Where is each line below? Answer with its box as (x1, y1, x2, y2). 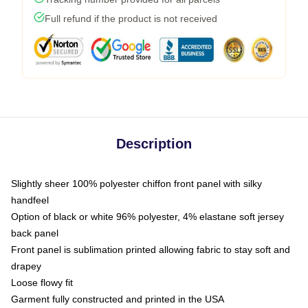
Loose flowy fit (11, 277, 73, 288)
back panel (11, 228, 58, 239)
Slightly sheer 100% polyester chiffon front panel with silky (11, 178, 262, 189)
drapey (11, 261, 41, 272)
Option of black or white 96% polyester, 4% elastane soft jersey (11, 211, 284, 222)
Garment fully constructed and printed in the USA (11, 294, 224, 305)
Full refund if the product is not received (45, 13, 217, 24)
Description (116, 136, 192, 151)
